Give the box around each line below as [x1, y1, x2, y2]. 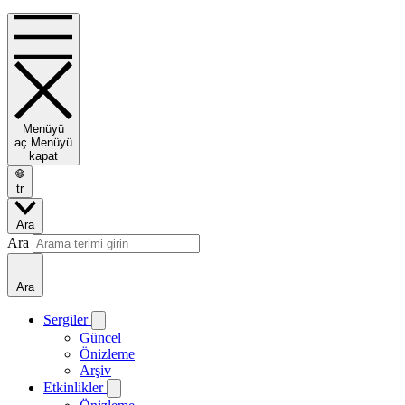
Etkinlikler [43, 379, 107, 395]
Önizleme [80, 345, 135, 362]
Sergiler [43, 311, 91, 327]
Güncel [80, 329, 121, 345]
